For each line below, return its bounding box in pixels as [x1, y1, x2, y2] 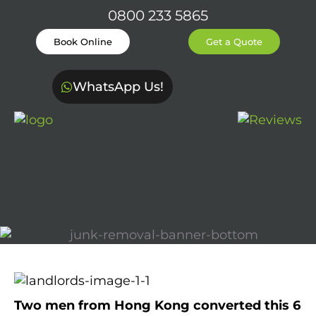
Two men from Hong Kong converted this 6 [14, 298, 300, 313]
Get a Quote [205, 36, 262, 47]
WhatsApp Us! [73, 78, 164, 95]
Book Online [54, 36, 113, 47]
